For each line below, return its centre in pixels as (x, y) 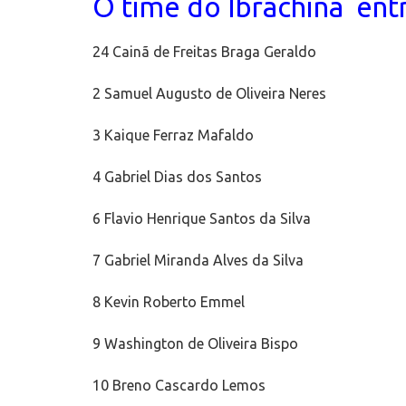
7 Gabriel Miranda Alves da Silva (198, 261)
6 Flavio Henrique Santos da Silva (202, 219)
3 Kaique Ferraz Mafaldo (173, 135)
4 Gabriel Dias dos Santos (177, 177)
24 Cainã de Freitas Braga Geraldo (204, 52)
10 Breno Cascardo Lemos (179, 386)
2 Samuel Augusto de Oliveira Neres (209, 94)
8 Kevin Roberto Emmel (169, 302)
